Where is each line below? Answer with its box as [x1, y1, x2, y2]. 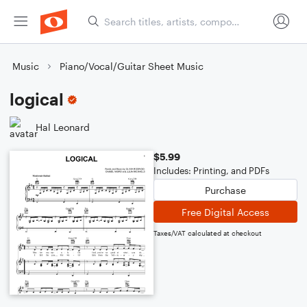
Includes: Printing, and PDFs [153, 165, 269, 176]
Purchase [205, 184, 246, 196]
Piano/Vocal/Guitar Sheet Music [60, 60, 204, 72]
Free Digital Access [182, 206, 269, 218]
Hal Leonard [36, 121, 90, 133]
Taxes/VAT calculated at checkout [153, 229, 262, 237]
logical [10, 89, 64, 109]
